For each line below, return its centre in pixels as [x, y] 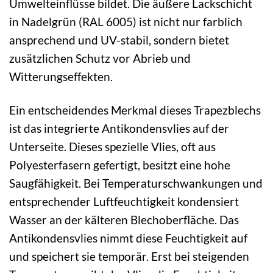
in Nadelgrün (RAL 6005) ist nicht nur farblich [126, 22]
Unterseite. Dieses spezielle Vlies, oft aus [112, 147]
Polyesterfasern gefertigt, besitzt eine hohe [120, 165]
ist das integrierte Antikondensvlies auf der [119, 129]
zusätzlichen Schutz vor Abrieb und [100, 58]
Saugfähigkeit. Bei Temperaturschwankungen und [136, 183]
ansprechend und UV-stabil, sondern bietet [119, 40]
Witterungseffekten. [61, 77]
